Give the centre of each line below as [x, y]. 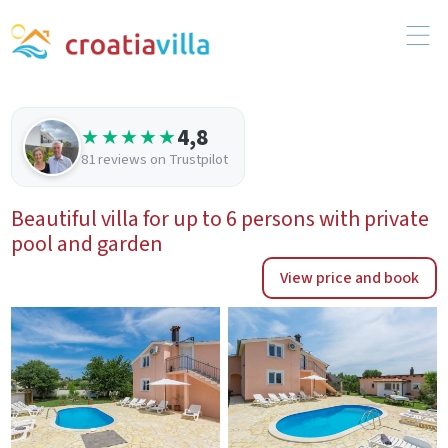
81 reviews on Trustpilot [155, 160]
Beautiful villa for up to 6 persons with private [220, 218]
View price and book [349, 277]
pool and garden [87, 243]
